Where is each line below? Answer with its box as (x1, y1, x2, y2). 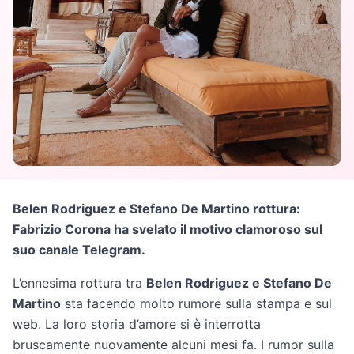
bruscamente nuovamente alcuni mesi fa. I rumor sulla (13, 336, 334, 352)
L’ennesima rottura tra (13, 274, 146, 291)
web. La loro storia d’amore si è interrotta (13, 315, 261, 332)
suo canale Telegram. (13, 241, 145, 258)
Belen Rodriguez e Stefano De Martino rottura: (13, 200, 300, 217)
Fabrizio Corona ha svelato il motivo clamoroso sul (13, 220, 322, 237)
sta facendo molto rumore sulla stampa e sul (61, 295, 332, 311)
